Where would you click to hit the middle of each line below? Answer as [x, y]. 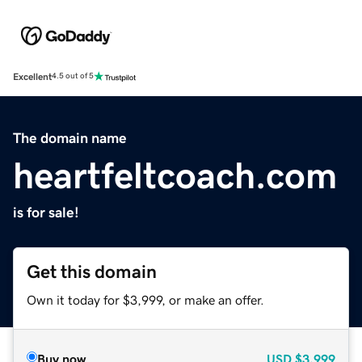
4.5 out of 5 [73, 76]
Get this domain [92, 271]
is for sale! [46, 212]
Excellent [32, 76]
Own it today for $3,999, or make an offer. [145, 299]
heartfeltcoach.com [175, 175]
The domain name [70, 138]
